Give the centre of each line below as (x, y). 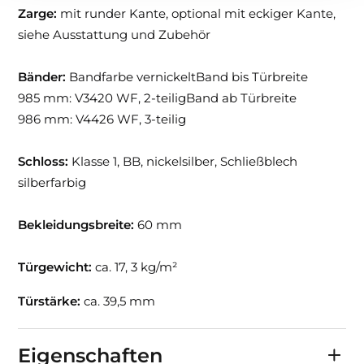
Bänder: (42, 77)
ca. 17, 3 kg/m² (136, 267)
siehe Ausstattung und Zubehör (115, 35)
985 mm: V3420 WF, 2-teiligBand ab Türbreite (158, 98)
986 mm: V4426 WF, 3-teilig (102, 119)
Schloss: (43, 162)
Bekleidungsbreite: (76, 225)
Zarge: (38, 14)
